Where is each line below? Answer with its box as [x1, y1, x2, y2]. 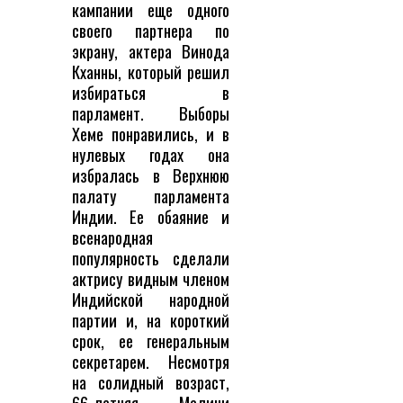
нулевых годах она [72, 142, 229, 167]
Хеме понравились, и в [72, 121, 229, 147]
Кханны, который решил [72, 59, 229, 85]
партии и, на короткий [72, 308, 229, 333]
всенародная [72, 225, 153, 250]
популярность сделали [72, 246, 229, 271]
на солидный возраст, [72, 370, 229, 395]
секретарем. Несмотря [72, 349, 229, 374]
